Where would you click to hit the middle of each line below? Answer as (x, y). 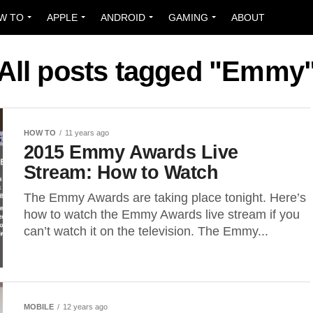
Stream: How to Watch (121, 172)
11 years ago (87, 133)
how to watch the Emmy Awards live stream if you (162, 214)
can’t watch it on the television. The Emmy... (146, 231)
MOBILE (39, 307)
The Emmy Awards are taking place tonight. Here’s (165, 198)
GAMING (188, 17)
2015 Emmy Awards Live (131, 152)
